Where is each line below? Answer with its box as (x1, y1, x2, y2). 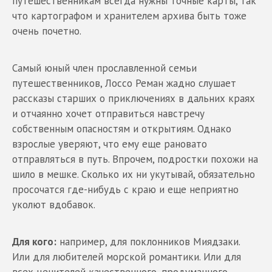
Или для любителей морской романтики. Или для (12, 250, 241, 264)
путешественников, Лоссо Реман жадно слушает (12, 76, 236, 90)
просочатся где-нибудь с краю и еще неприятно (12, 183, 239, 197)
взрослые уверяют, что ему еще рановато (12, 137, 207, 151)
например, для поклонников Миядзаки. (56, 235, 240, 249)
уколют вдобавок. (12, 198, 95, 212)
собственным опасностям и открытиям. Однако (12, 122, 231, 136)
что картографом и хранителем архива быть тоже (12, 9, 246, 23)
